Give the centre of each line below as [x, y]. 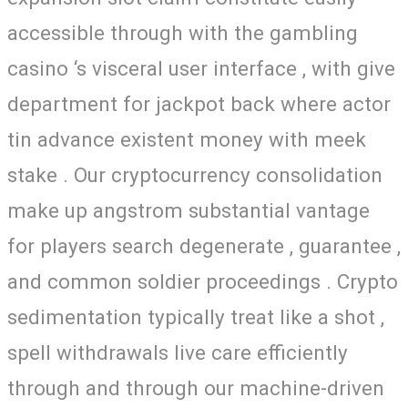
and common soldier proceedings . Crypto [203, 281]
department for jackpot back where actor [199, 103]
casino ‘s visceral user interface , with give [201, 68]
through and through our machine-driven [196, 388]
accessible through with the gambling [183, 32]
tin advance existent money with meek [187, 139]
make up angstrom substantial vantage [189, 210]
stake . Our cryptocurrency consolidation [195, 174]
